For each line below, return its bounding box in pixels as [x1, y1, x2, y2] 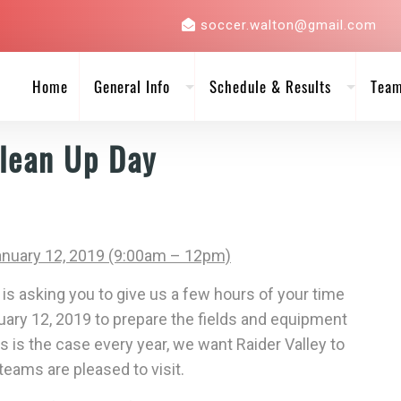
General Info [93, 75, 170, 98]
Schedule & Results [209, 75, 331, 98]
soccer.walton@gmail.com [200, 17, 377, 33]
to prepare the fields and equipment [91, 310, 347, 328]
